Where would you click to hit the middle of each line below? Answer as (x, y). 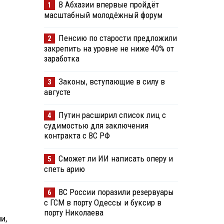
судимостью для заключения (96, 126)
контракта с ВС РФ (77, 136)
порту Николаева (73, 213)
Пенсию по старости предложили (117, 38)
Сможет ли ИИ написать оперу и (115, 159)
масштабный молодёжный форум (103, 15)
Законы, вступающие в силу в (111, 82)
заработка (61, 59)
